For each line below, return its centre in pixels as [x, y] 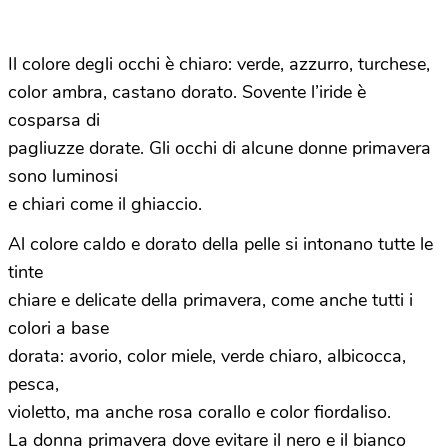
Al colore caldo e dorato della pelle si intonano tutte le [220, 244]
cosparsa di [54, 120]
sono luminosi [63, 176]
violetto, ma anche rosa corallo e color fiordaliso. [199, 412]
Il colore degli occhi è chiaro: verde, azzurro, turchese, [219, 64]
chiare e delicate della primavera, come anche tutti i [210, 300]
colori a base [58, 328]
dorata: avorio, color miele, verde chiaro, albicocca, [207, 356]
